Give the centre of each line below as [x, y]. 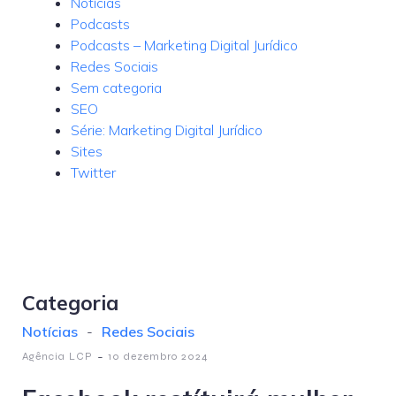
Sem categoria [116, 88]
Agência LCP [57, 356]
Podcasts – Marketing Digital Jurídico [184, 45]
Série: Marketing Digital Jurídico [167, 130]
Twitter [93, 172]
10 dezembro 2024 [158, 356]
